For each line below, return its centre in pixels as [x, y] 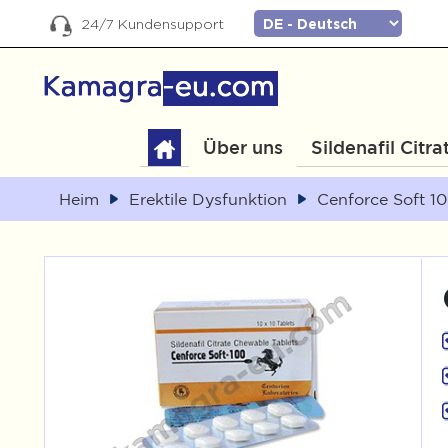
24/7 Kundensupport [150, 23]
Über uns [242, 147]
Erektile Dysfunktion [208, 199]
